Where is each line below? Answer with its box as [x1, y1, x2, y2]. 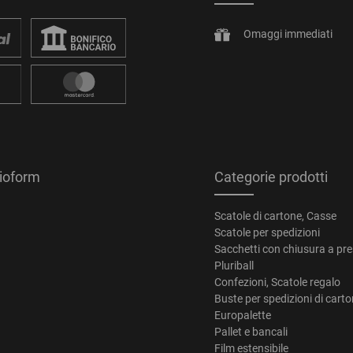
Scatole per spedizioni [214, 225, 320, 239]
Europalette [214, 308, 271, 321]
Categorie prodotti [214, 168, 328, 185]
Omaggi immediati [243, 28, 333, 41]
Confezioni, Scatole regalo [214, 275, 340, 288]
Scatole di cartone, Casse [214, 209, 336, 222]
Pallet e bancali [214, 325, 288, 338]
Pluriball [214, 258, 254, 272]
